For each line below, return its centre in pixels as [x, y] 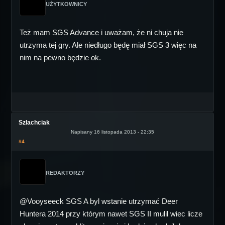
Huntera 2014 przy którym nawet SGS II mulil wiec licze [111, 214]
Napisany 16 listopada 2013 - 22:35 [113, 132]
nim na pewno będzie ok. [60, 58]
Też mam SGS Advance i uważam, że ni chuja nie [101, 32]
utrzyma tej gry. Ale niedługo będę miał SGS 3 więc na [108, 45]
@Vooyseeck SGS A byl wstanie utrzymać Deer [99, 201]
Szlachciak [34, 123]
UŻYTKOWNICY [66, 4]
